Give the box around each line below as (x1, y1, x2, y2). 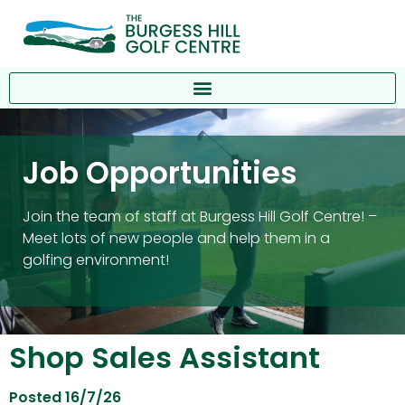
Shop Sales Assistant (9, 337, 320, 379)
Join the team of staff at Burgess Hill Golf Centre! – (23, 205, 377, 227)
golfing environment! (23, 249, 169, 270)
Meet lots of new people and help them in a (23, 227, 330, 249)
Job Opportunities (23, 151, 297, 194)
